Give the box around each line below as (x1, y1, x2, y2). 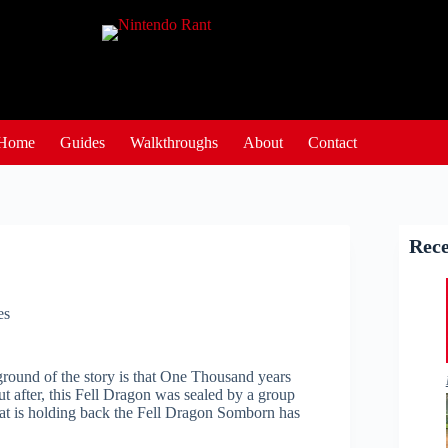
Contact (308, 133, 358, 151)
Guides (60, 133, 106, 151)
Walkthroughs (130, 133, 219, 151)
